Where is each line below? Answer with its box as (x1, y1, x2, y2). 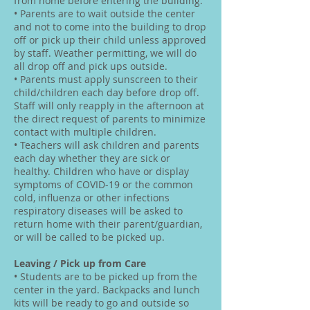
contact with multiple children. (14, 125, 159, 138)
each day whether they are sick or (14, 152, 170, 165)
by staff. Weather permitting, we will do (14, 46, 197, 60)
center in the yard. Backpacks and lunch (14, 283, 200, 296)
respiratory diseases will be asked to (14, 204, 183, 217)
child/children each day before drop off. (14, 86, 199, 99)
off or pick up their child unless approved (14, 33, 206, 46)
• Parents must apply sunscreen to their (14, 73, 198, 86)
